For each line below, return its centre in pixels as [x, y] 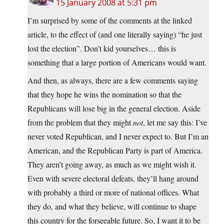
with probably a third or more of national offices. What [113, 192]
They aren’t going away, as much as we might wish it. [112, 164]
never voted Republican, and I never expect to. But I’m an [118, 136]
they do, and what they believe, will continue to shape [112, 206]
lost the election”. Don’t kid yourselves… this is [102, 48]
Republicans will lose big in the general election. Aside [114, 108]
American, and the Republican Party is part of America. [115, 150]
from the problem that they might [80, 122]
